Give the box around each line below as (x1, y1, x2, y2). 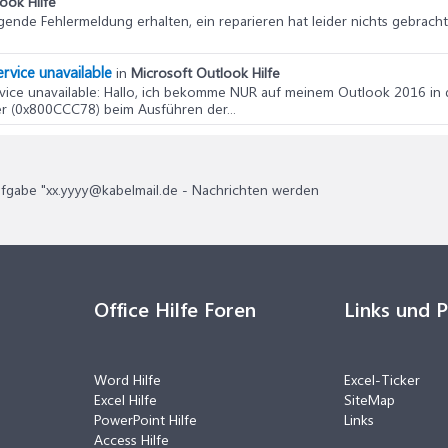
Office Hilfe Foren (94, 295, 256, 322)
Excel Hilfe (94, 390, 157, 409)
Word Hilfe (94, 370, 161, 389)
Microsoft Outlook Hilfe (131, 63, 280, 82)
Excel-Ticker (344, 370, 420, 389)
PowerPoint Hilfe (94, 410, 197, 429)
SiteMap (344, 390, 395, 409)
